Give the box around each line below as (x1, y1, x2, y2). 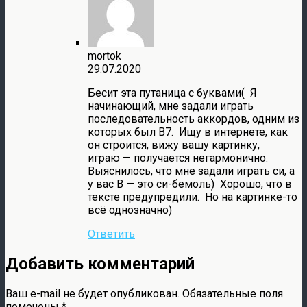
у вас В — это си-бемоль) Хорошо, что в (88, 177, 292, 191)
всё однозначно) (88, 204, 172, 217)
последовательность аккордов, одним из (88, 112, 299, 125)
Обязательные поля (180, 286, 283, 300)
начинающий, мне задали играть (88, 99, 254, 112)
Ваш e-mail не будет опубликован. (5, 286, 180, 300)
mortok (88, 49, 121, 62)
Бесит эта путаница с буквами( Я (88, 86, 257, 99)
